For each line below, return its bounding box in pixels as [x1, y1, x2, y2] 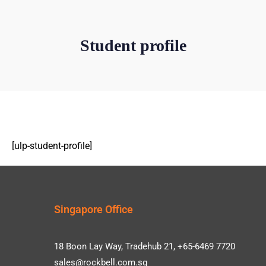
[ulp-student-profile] [12, 140, 92, 152]
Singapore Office [54, 203, 134, 216]
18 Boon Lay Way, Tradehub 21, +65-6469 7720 [54, 241, 236, 252]
